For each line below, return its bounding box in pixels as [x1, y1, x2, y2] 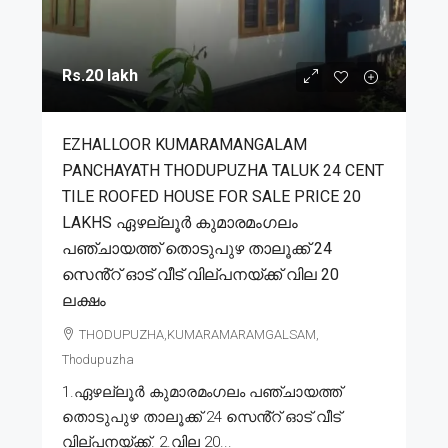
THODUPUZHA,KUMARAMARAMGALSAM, [79, 326, 319, 342]
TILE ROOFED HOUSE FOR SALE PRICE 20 [62, 186, 361, 206]
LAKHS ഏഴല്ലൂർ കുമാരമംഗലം [62, 212, 298, 232]
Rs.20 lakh [62, 65, 138, 85]
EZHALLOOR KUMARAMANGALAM [62, 134, 307, 154]
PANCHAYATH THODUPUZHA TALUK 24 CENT [62, 160, 384, 180]
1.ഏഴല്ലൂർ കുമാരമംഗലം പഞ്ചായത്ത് [62, 382, 342, 401]
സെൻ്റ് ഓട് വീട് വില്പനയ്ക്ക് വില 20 [62, 264, 339, 284]
